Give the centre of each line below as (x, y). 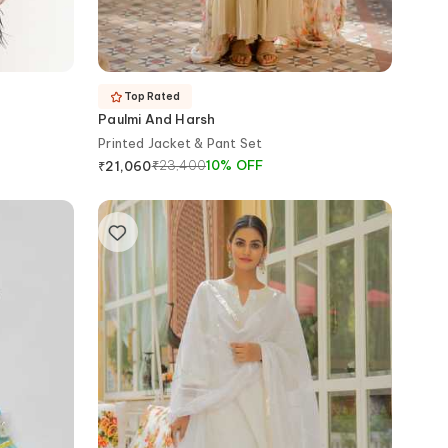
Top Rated (152, 97)
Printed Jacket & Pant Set (180, 143)
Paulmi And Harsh (157, 119)
